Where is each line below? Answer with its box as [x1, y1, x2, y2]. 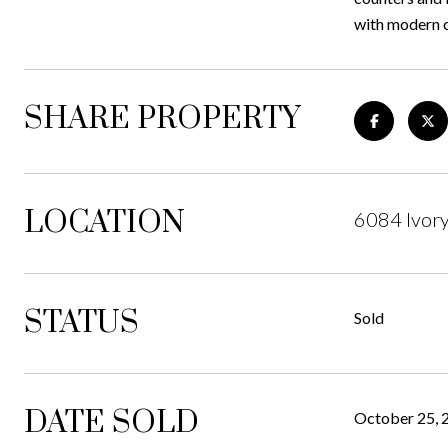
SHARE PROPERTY [24, 100, 300, 138]
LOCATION [24, 204, 185, 242]
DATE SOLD [24, 404, 199, 442]
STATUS [24, 304, 139, 342]
